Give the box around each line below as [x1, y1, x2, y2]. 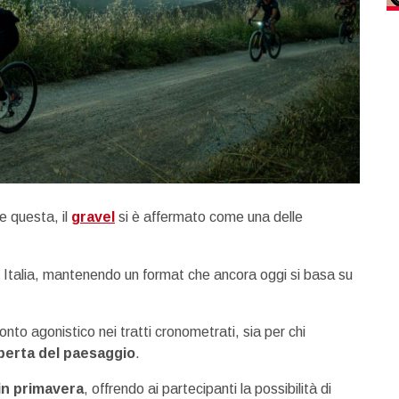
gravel [71, 209, 115, 225]
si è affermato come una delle [115, 209, 303, 225]
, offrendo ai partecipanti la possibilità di [84, 380, 331, 396]
